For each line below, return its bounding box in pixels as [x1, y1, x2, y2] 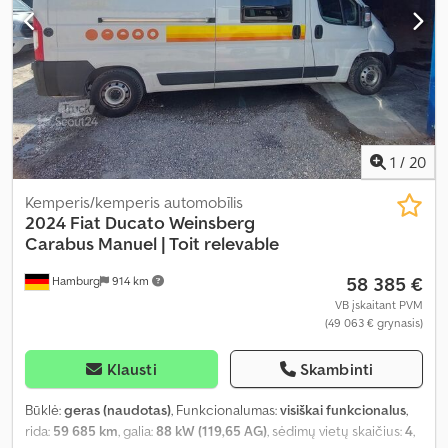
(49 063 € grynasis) [325, 315, 423, 331]
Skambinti [299, 359, 374, 380]
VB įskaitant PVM [335, 297, 423, 313]
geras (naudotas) [64, 401, 171, 420]
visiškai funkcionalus [280, 401, 406, 420]
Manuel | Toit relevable [98, 232, 279, 256]
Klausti [106, 359, 157, 380]
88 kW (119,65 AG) [156, 422, 267, 441]
